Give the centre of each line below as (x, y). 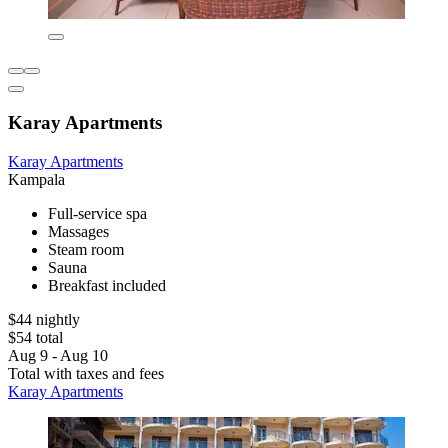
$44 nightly (44, 319)
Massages (78, 231)
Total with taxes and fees (86, 373)
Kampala (36, 179)
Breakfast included (107, 285)
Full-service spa (97, 213)
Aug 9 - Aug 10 (58, 355)
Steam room (86, 249)
